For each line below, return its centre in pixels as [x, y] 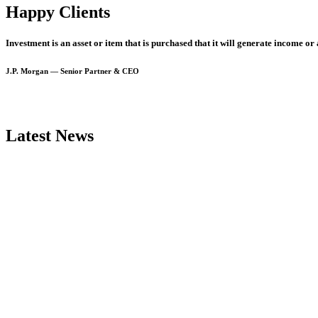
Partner [98, 71]
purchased [172, 43]
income [289, 43]
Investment [28, 43]
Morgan [34, 71]
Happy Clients [58, 12]
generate [254, 43]
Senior [71, 71]
